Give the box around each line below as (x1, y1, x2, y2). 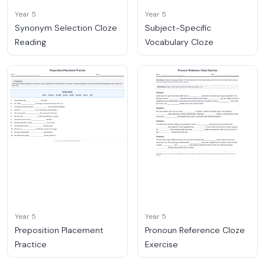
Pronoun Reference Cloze (145, 225, 245, 236)
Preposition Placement (15, 225, 104, 236)
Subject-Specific (145, 22, 211, 33)
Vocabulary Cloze (145, 36, 214, 47)
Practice (15, 239, 47, 250)
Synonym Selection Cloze (15, 22, 117, 33)
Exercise (145, 239, 178, 250)
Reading (15, 36, 46, 47)
